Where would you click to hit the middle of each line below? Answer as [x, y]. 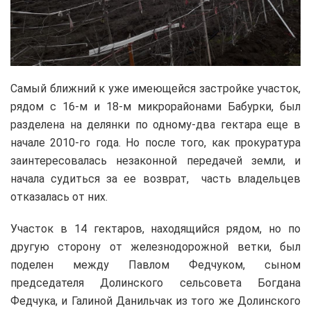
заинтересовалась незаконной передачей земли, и [155, 160]
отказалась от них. [59, 196]
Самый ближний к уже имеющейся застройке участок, [155, 88]
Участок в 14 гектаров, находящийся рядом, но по [155, 228]
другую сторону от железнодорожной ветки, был [155, 246]
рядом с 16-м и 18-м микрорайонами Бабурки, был [155, 106]
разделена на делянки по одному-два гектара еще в [155, 124]
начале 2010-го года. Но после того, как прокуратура [155, 142]
